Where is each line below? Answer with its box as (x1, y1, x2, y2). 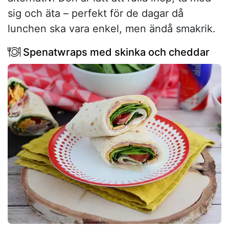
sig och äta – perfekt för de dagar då (8, 7, 184, 19)
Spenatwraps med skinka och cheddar (20, 45, 210, 58)
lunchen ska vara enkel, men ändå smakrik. (8, 22, 216, 35)
